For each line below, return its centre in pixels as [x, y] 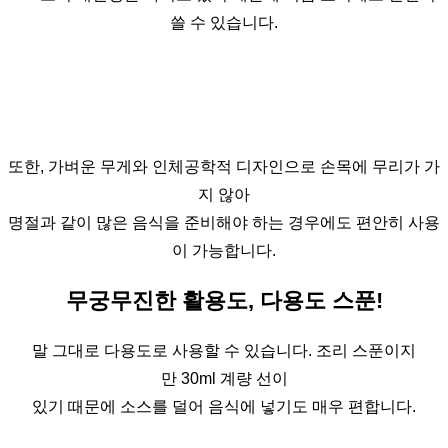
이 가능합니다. [224, 250]
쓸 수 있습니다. [224, 22]
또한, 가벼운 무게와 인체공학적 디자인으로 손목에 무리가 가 [224, 166]
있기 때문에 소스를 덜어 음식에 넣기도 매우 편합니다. [224, 406]
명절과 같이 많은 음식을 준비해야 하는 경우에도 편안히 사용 [224, 222]
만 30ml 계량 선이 [224, 378]
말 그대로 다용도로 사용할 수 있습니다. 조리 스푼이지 [224, 350]
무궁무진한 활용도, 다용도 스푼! [224, 300]
